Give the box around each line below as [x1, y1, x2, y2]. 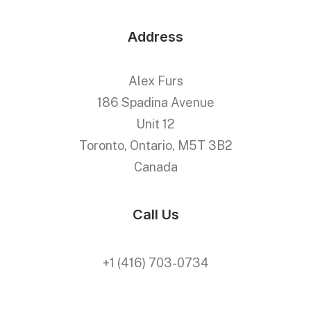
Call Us [132, 206, 179, 223]
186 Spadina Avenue [96, 95, 215, 110]
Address [128, 28, 183, 45]
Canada [133, 160, 178, 174]
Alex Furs [128, 74, 183, 88]
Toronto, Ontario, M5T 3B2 [78, 138, 233, 153]
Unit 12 [136, 117, 175, 131]
